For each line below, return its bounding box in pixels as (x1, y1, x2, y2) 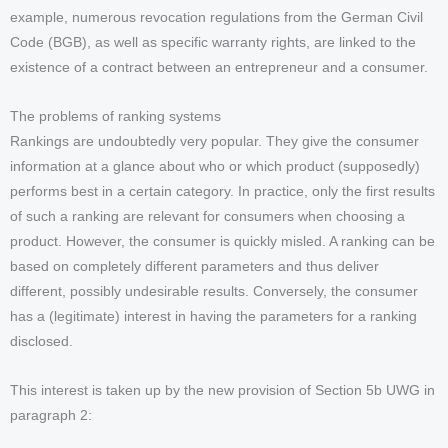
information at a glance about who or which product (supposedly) (10, 158, 420, 174)
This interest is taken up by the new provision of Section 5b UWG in (10, 382, 435, 398)
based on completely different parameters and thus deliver (10, 258, 379, 274)
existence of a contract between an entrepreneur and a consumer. (10, 59, 428, 75)
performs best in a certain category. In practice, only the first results (10, 183, 435, 199)
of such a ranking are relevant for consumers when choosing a (10, 208, 405, 224)
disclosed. (10, 333, 73, 349)
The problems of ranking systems (10, 108, 221, 124)
